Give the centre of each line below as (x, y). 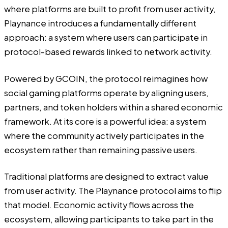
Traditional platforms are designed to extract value (106, 177)
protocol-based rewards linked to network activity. (108, 52)
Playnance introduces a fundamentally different (100, 23)
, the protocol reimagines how (146, 78)
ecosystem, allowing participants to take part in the (109, 219)
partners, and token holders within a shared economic (113, 107)
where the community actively (66, 135)
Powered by (30, 78)
